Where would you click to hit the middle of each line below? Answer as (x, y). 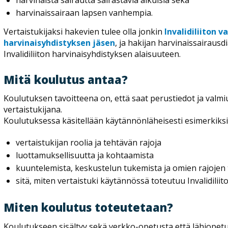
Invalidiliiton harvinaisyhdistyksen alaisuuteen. (92, 54)
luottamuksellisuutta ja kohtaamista (85, 155)
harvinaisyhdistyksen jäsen (60, 42)
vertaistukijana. (34, 110)
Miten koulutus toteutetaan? (89, 207)
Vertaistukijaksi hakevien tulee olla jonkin (84, 31)
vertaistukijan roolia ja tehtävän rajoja (89, 143)
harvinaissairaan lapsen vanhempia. (84, 13)
